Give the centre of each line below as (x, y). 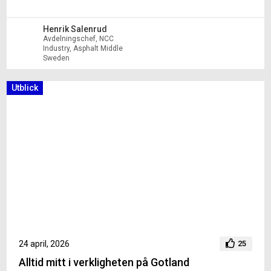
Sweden (57, 58)
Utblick (25, 88)
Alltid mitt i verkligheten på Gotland (104, 262)
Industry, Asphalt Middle (83, 49)
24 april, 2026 (44, 243)
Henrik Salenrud (75, 29)
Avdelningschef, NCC (79, 39)
